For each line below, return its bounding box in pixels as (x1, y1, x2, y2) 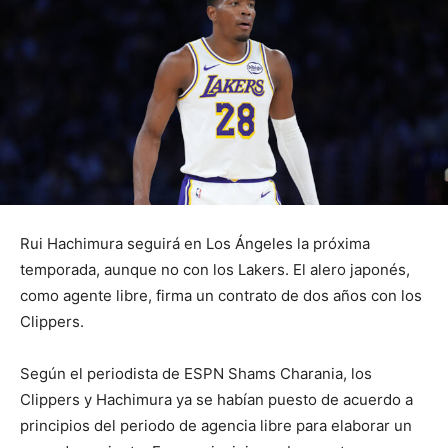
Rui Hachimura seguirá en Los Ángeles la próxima (20, 234, 370, 254)
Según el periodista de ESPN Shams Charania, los (20, 364, 372, 384)
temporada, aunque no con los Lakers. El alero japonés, (20, 260, 410, 280)
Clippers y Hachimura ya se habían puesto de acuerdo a (20, 390, 413, 410)
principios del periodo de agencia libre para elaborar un (20, 416, 412, 436)
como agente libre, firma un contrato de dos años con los (20, 286, 422, 306)
